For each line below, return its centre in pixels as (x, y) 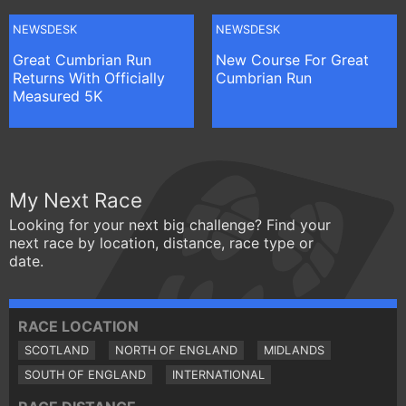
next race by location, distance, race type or (161, 242)
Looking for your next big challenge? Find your (170, 224)
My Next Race (76, 199)
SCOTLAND (57, 350)
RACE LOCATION (78, 326)
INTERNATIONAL (218, 374)
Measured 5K (58, 96)
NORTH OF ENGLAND (176, 350)
